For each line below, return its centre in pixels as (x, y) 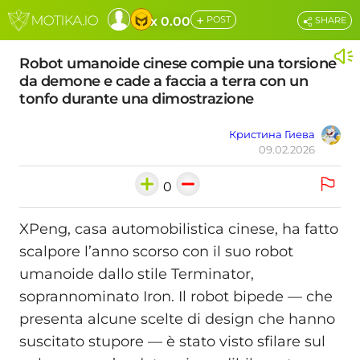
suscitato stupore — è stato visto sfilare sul (172, 342)
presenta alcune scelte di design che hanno (177, 319)
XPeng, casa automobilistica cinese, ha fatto (179, 229)
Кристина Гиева (272, 134)
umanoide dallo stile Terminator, (137, 274)
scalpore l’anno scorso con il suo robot (156, 252)
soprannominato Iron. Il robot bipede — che (176, 297)
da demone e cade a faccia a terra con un (164, 81)
